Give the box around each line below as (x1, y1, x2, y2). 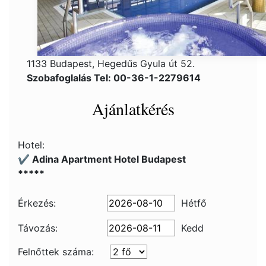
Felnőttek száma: (18, 246, 94, 258)
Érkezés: (18, 197, 56, 209)
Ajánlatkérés (91, 97, 175, 120)
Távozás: (18, 222, 58, 234)
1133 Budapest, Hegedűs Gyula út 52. (27, 58, 195, 69)
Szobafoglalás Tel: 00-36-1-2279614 (27, 72, 201, 84)
